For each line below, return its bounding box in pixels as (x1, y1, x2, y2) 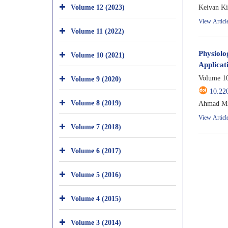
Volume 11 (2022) (71, 25, 124, 36)
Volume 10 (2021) (71, 49, 125, 60)
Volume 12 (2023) (71, 2, 125, 12)
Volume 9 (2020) (71, 73, 121, 83)
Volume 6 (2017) (71, 145, 121, 155)
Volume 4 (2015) (71, 193, 121, 203)
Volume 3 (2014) (71, 217, 121, 227)
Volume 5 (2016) (71, 169, 121, 179)
